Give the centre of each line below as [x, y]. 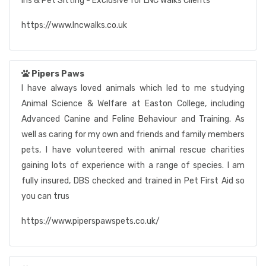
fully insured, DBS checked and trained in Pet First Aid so [133, 181]
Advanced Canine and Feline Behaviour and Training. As [133, 119]
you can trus [45, 196]
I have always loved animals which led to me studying [133, 88]
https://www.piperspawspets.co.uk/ [91, 221]
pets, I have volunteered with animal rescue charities [133, 150]
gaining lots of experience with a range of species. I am [133, 165]
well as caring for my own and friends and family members [133, 134]
